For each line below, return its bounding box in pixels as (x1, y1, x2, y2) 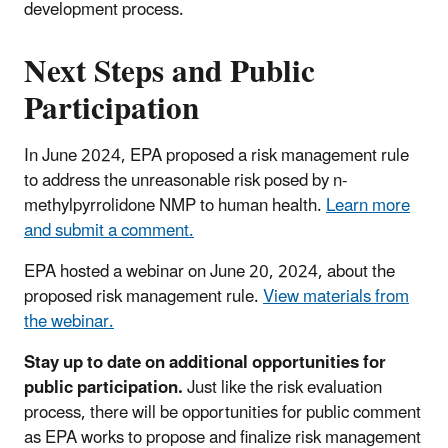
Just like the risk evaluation (183, 369, 382, 406)
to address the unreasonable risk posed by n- (24, 162, 347, 199)
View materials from (263, 278, 409, 315)
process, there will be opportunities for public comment (24, 394, 421, 431)
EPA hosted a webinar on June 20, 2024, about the (24, 253, 395, 290)
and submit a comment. (24, 212, 194, 249)
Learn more (326, 187, 410, 224)
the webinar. (24, 303, 114, 340)
